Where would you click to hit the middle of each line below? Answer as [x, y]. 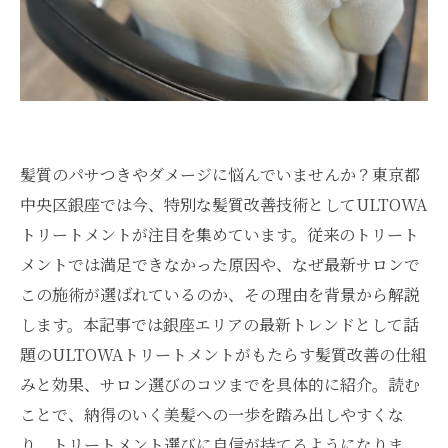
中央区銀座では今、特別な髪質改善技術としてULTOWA [223, 204]
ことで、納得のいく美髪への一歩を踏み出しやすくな [212, 414]
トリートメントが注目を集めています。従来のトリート [219, 234]
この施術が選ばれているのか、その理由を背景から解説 [220, 294]
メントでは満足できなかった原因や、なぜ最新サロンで [220, 264]
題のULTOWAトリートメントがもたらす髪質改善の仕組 [223, 354]
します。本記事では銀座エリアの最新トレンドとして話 [219, 324]
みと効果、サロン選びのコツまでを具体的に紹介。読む [220, 384]
